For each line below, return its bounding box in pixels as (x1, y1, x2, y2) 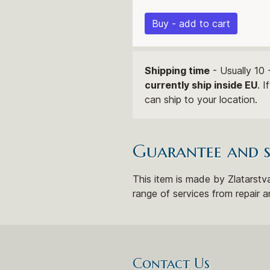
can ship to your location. (145, 93, 257, 106)
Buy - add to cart (152, 17, 230, 30)
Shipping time (145, 64, 210, 77)
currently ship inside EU (145, 79, 257, 92)
